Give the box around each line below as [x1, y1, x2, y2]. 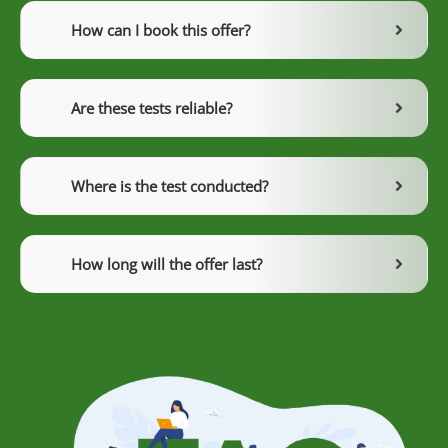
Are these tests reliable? [71, 98, 232, 119]
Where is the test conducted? [71, 176, 268, 197]
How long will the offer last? [71, 254, 262, 275]
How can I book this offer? [71, 20, 250, 41]
